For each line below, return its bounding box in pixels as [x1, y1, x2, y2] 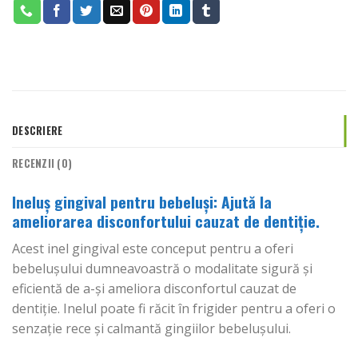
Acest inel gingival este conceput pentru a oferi [12, 240, 293, 258]
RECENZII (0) [12, 156, 73, 172]
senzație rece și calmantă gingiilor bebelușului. [12, 320, 291, 338]
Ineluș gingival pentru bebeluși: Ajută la [12, 190, 272, 214]
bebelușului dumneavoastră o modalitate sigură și [12, 260, 312, 278]
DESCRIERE [12, 123, 63, 139]
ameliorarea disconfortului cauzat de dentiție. [12, 209, 320, 233]
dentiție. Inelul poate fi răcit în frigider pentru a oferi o [12, 300, 336, 318]
